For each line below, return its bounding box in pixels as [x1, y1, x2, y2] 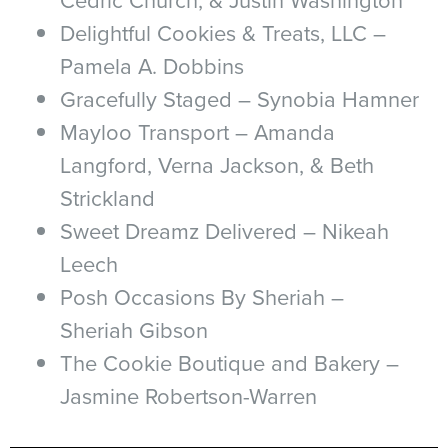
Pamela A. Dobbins [60, 50, 244, 81]
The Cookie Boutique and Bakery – [60, 347, 399, 378]
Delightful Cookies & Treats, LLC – [60, 17, 386, 48]
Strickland [60, 182, 155, 213]
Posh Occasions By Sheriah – [60, 281, 344, 312]
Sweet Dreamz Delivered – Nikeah [60, 215, 389, 246]
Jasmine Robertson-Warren [60, 380, 317, 411]
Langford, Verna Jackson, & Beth [60, 149, 374, 180]
